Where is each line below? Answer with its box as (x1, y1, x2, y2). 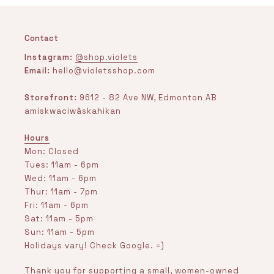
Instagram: (24, 51, 75, 62)
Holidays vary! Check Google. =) (24, 240, 165, 251)
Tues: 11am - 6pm (24, 159, 99, 170)
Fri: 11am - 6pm (24, 199, 89, 210)
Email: (24, 65, 53, 76)
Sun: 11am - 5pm (24, 226, 95, 237)
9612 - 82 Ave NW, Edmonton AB (80, 92, 217, 103)
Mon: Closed (24, 146, 79, 157)
